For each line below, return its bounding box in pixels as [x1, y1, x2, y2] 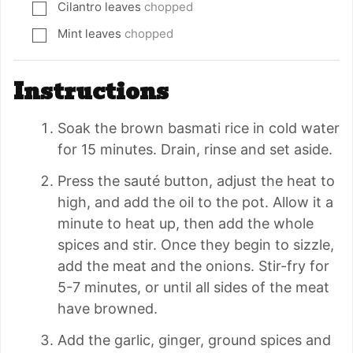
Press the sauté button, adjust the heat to [58, 173, 335, 190]
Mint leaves [58, 26, 121, 42]
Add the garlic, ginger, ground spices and [58, 332, 331, 349]
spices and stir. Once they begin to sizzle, [58, 236, 334, 254]
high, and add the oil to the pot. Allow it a [58, 194, 333, 211]
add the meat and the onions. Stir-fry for [58, 258, 329, 275]
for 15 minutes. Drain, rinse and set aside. [58, 141, 333, 158]
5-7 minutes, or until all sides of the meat [58, 279, 329, 296]
